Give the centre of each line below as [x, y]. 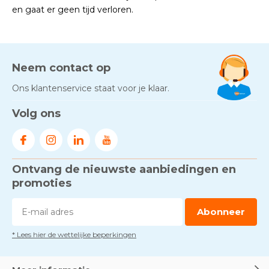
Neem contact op [61, 68]
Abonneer [221, 212]
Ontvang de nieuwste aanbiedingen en [124, 169]
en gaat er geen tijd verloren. [73, 10]
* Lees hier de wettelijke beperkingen [74, 234]
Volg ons [36, 113]
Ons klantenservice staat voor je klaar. [91, 88]
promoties [42, 183]
